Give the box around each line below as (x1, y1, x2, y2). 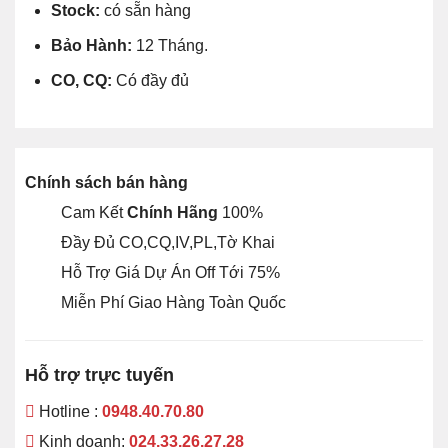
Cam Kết (60, 204, 127, 222)
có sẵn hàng (99, 2, 191, 20)
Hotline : (34, 403, 102, 421)
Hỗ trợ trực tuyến (24, 365, 174, 386)
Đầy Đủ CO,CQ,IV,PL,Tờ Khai (60, 234, 275, 252)
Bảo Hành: (50, 37, 136, 55)
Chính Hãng (126, 204, 218, 222)
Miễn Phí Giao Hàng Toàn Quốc (60, 294, 286, 312)
